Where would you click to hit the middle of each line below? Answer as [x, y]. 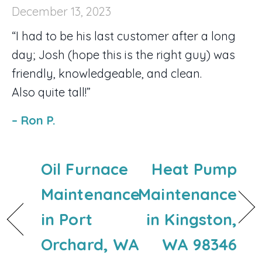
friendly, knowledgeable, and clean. [107, 73]
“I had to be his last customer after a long [124, 36]
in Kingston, [192, 219]
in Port [67, 219]
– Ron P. [34, 120]
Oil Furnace [85, 169]
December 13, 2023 [61, 11]
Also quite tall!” [51, 92]
